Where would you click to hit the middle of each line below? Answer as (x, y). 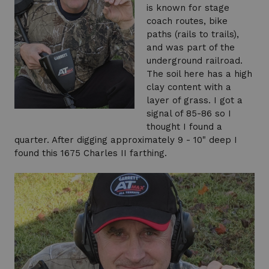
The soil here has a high (199, 74)
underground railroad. (195, 61)
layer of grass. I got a (195, 101)
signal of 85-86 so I (189, 114)
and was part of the (191, 48)
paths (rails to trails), (193, 35)
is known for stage (188, 8)
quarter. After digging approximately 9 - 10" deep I (126, 140)
